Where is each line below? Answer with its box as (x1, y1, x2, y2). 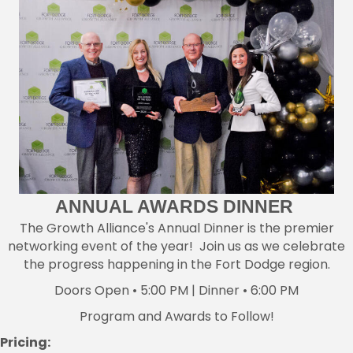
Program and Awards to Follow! (79, 307, 274, 325)
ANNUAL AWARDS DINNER (55, 195, 298, 217)
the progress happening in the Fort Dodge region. (23, 255, 330, 273)
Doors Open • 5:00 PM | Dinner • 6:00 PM (54, 281, 299, 299)
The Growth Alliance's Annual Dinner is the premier (19, 218, 334, 237)
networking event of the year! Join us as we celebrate (8, 236, 345, 255)
